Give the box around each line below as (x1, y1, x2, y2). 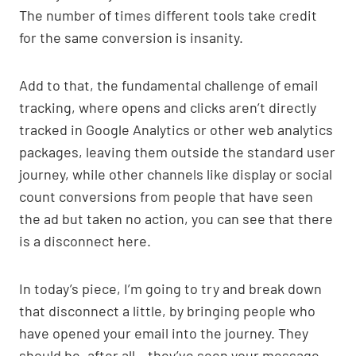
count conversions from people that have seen (19, 187, 313, 205)
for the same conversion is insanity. (19, 28, 243, 46)
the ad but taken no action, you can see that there (19, 209, 333, 227)
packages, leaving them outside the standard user (19, 142, 335, 161)
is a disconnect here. (19, 231, 151, 250)
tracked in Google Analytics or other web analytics (19, 120, 333, 138)
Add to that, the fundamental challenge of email (19, 75, 318, 94)
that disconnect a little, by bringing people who (19, 301, 315, 319)
